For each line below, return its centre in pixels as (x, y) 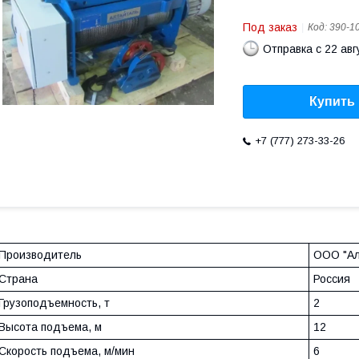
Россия (332, 279)
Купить (332, 102)
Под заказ (270, 27)
